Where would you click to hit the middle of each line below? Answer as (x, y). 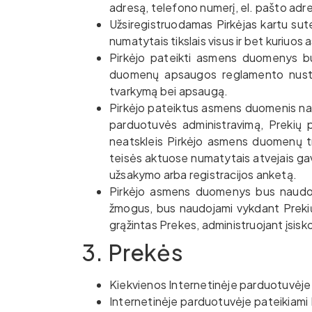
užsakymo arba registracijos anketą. (203, 174)
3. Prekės (132, 252)
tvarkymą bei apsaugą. (169, 91)
